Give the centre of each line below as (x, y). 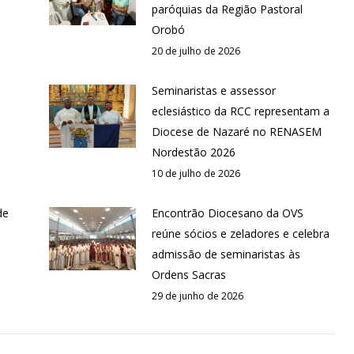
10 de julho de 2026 (196, 174)
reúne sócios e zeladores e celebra (240, 234)
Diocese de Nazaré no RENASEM (236, 132)
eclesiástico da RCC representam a (240, 111)
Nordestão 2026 (193, 153)
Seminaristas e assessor (213, 91)
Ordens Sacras (188, 275)
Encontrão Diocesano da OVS (227, 213)
